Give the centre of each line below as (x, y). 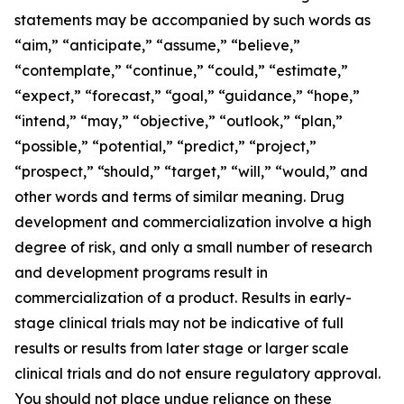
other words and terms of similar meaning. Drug (179, 197)
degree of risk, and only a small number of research (193, 248)
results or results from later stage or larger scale (182, 349)
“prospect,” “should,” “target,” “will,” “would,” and (191, 172)
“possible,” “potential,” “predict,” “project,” (165, 147)
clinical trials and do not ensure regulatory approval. (197, 374)
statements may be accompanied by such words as (193, 20)
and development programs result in (141, 273)
